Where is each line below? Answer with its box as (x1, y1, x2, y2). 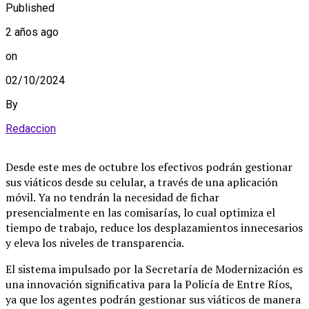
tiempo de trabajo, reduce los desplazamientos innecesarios (6, 219, 303, 235)
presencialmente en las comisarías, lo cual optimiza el (6, 204, 275, 220)
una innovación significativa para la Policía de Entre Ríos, (6, 276, 292, 292)
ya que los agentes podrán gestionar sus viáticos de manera (6, 291, 301, 307)
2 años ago (6, 25, 59, 39)
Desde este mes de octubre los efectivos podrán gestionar (6, 159, 292, 175)
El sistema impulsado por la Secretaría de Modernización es (6, 261, 303, 277)
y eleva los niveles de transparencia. (6, 235, 184, 250)
